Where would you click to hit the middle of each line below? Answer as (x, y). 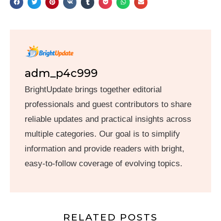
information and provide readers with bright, (105, 148)
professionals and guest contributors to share (108, 104)
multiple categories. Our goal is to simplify (102, 134)
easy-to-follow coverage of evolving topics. (104, 163)
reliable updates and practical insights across (108, 119)
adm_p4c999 (61, 73)
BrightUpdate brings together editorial (93, 89)
